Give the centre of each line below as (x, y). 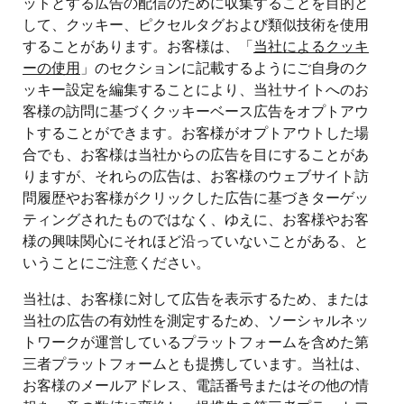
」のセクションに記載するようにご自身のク (225, 67)
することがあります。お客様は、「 (138, 45)
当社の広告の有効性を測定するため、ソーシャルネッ (196, 319)
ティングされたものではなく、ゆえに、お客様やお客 (196, 218)
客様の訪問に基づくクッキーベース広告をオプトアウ (196, 110)
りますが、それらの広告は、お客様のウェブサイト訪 (196, 175)
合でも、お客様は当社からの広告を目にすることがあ (196, 153)
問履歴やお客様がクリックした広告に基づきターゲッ (196, 197)
